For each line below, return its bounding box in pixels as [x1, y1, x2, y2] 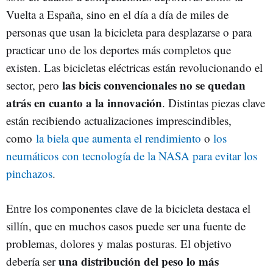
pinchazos [6, 166, 52, 181]
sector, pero [6, 77, 62, 93]
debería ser [6, 253, 58, 269]
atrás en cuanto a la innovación [6, 94, 162, 111]
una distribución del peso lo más [58, 253, 219, 269]
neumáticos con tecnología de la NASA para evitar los [6, 148, 257, 163]
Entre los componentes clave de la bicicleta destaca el [6, 200, 250, 216]
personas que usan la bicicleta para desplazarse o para [6, 24, 252, 40]
